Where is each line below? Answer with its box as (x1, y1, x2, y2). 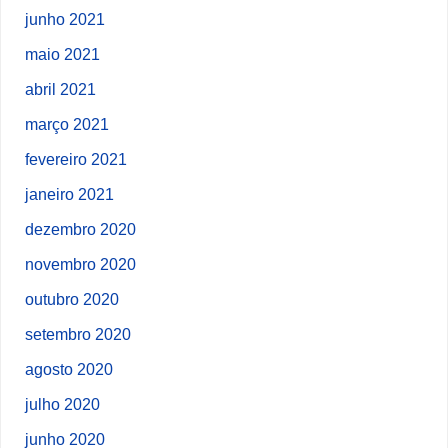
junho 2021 (25, 9, 106, 28)
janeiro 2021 (25, 184, 115, 203)
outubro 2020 (25, 289, 120, 308)
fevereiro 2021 (25, 149, 128, 168)
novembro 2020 (25, 254, 137, 273)
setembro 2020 (25, 324, 132, 343)
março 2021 (25, 114, 110, 133)
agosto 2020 (25, 359, 114, 378)
